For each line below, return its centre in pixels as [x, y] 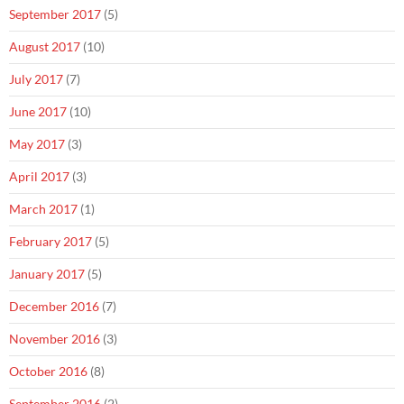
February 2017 [50, 242]
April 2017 [39, 177]
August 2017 [45, 47]
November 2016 [55, 339]
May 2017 [37, 144]
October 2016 [48, 372]
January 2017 [47, 274]
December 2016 [54, 307]
